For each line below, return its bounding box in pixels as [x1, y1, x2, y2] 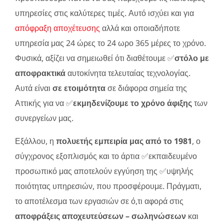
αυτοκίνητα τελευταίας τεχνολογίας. [65, 67, 190, 78]
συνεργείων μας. [15, 112, 73, 123]
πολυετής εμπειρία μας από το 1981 [56, 135, 192, 146]
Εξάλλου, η [15, 135, 56, 146]
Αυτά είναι [15, 82, 52, 93]
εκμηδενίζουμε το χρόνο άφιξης [73, 97, 192, 108]
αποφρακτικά [15, 67, 65, 78]
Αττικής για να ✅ [15, 97, 73, 108]
